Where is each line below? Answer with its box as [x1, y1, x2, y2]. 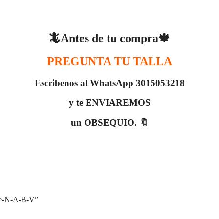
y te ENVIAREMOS [68, 97, 151, 108]
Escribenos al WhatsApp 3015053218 [34, 77, 185, 88]
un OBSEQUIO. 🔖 [70, 117, 149, 128]
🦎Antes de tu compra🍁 [49, 31, 170, 44]
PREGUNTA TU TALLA [47, 54, 172, 67]
